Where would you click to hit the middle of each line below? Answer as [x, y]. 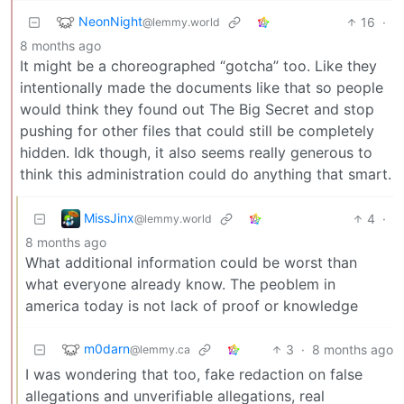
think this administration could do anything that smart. [206, 174]
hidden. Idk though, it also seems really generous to [196, 152]
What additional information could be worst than [191, 262]
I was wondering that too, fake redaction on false [194, 374]
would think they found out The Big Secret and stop [197, 109]
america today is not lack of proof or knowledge [192, 305]
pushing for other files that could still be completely [197, 130]
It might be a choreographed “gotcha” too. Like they [198, 65]
